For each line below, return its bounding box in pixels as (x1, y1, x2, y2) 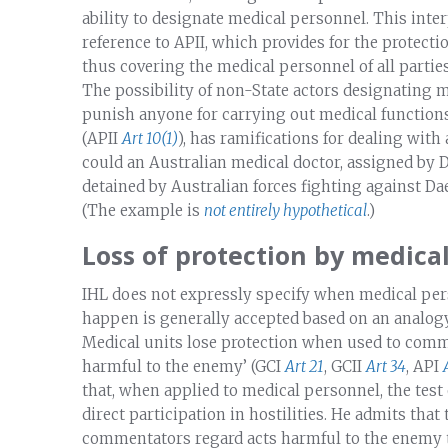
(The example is (82, 200, 204, 220)
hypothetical (283, 200, 367, 220)
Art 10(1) (122, 128, 178, 148)
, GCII (324, 356, 366, 376)
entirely (229, 200, 283, 220)
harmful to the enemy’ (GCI (82, 356, 285, 376)
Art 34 (366, 356, 406, 376)
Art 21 (285, 356, 324, 376)
